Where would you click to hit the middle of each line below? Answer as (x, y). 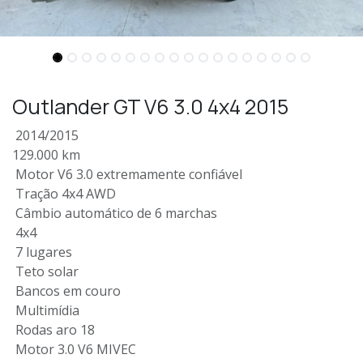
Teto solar (45, 271)
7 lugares (42, 252)
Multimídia (46, 310)
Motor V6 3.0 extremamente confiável (127, 174)
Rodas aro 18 (53, 329)
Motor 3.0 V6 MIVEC (74, 349)
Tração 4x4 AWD (64, 193)
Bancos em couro (66, 290)
